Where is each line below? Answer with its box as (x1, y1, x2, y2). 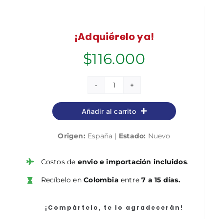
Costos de (41, 157, 78, 166)
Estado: (118, 131, 146, 140)
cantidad (113, 109, 144, 118)
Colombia (84, 175, 119, 185)
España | (85, 131, 119, 140)
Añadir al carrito (82, 107, 136, 115)
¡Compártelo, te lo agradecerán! (45, 203, 183, 212)
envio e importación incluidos (77, 157, 187, 166)
